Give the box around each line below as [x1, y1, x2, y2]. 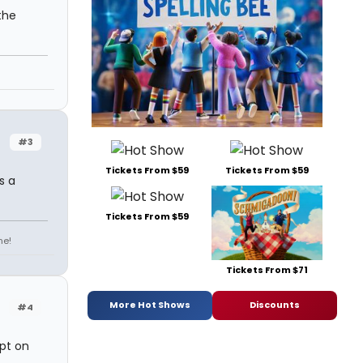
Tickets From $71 [225, 263, 308, 276]
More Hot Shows [109, 298, 190, 312]
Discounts [250, 298, 300, 312]
